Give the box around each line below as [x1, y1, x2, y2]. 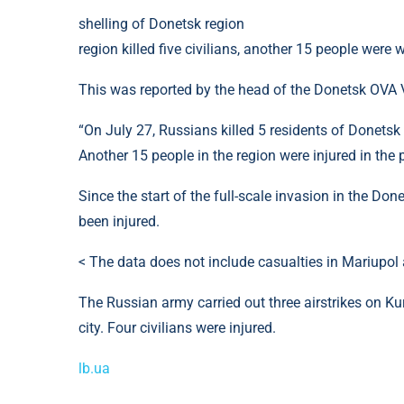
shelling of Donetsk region [78, 15, 244, 33]
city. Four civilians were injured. [78, 319, 276, 337]
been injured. [78, 213, 160, 231]
